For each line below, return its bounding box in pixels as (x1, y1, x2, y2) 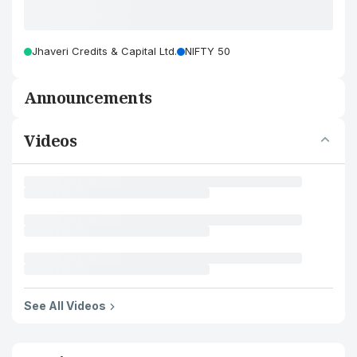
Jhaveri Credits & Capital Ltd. (32, 45, 177, 57)
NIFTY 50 (185, 45, 230, 57)
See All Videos (24, 299, 106, 312)
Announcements (24, 87, 152, 108)
